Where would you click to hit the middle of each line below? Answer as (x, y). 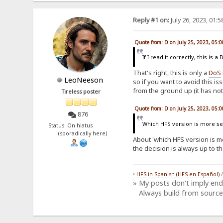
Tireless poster (81, 91)
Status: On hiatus (81, 126)
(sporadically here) (81, 134)
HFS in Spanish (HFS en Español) (178, 174)
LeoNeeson (84, 79)
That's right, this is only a (170, 73)
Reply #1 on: (151, 20)
